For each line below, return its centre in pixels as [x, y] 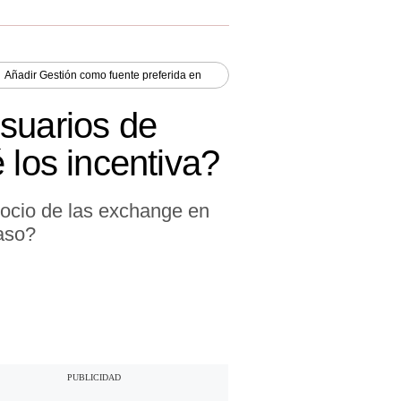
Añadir [22, 75]
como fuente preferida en [139, 75]
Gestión [58, 75]
